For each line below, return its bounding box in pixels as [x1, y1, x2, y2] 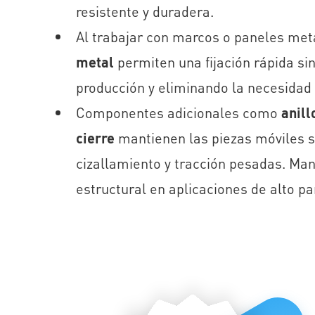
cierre [76, 129, 115, 148]
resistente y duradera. [76, 2, 214, 21]
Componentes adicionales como [76, 103, 281, 122]
